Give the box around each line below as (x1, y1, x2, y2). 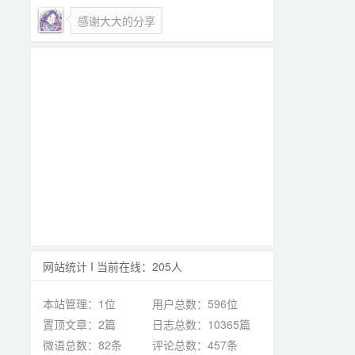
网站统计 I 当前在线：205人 (43, 258, 183, 274)
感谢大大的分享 (78, 12, 156, 29)
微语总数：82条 (43, 336, 123, 353)
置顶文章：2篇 (43, 315, 116, 332)
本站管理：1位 (43, 295, 116, 311)
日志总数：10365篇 (152, 315, 251, 332)
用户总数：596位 (152, 295, 239, 311)
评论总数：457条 (152, 336, 239, 353)
